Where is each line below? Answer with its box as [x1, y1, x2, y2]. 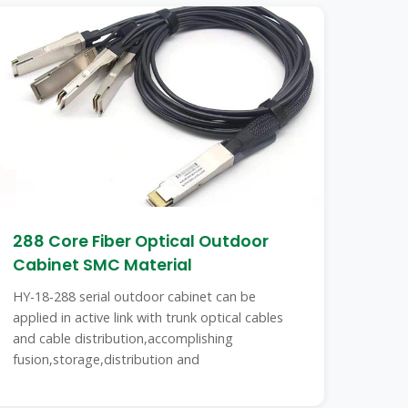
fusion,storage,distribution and [13, 351, 200, 368]
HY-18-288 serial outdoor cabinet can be [13, 288, 257, 305]
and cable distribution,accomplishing [13, 330, 234, 347]
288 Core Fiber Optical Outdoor [13, 230, 270, 252]
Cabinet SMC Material [13, 254, 193, 276]
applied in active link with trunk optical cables [13, 309, 284, 326]
